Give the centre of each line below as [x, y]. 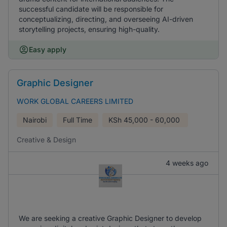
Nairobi [35, 120]
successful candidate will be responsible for [91, 9]
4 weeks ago [187, 163]
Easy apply [48, 49]
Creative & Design [46, 140]
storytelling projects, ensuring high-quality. [89, 29]
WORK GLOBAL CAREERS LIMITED [75, 101]
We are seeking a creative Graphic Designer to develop [110, 218]
